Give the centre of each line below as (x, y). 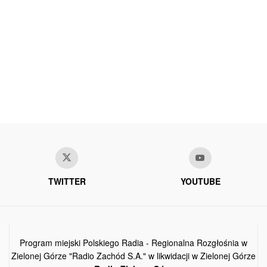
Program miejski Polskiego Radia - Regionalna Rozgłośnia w (133, 243)
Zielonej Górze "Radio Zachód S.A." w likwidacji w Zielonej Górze (133, 256)
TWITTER (67, 181)
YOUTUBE (200, 181)
